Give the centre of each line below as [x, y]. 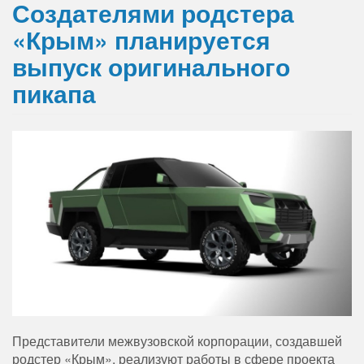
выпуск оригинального [151, 67]
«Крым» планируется [141, 40]
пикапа [54, 93]
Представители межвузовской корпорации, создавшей [177, 341]
